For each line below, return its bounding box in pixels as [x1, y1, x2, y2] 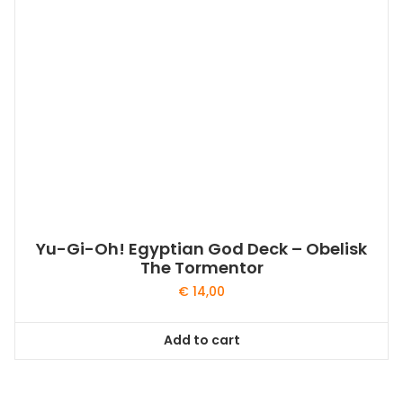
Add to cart [163, 331, 240, 350]
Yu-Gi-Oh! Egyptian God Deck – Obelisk [36, 237, 367, 260]
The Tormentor [139, 255, 264, 279]
